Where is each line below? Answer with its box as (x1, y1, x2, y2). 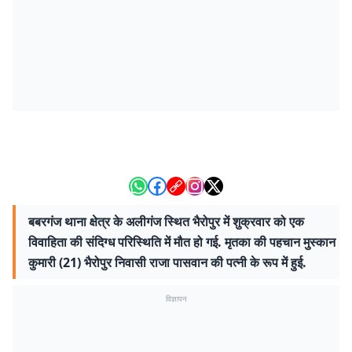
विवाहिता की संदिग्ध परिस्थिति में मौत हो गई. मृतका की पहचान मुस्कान (28, 233, 335, 251)
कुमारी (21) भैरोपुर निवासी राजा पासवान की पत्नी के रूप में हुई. (28, 254, 306, 271)
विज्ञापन (165, 293, 187, 304)
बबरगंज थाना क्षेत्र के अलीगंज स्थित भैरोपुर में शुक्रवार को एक (28, 213, 304, 230)
